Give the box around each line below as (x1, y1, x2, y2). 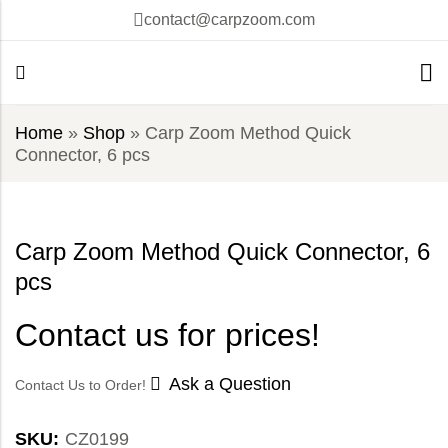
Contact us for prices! (15, 317, 320, 354)
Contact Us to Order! (15, 377, 150, 394)
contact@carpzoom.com (144, 11, 315, 28)
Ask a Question (169, 374, 291, 395)
